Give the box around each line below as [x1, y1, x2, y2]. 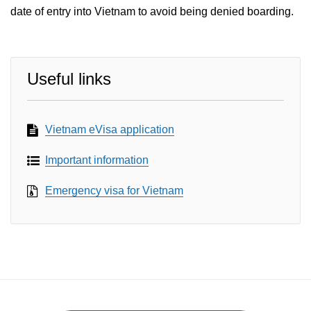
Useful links [27, 69, 111, 88]
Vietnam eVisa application [45, 124, 174, 135]
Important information [45, 154, 149, 166]
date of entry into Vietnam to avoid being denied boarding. [10, 6, 294, 17]
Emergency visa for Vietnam [45, 185, 183, 196]
